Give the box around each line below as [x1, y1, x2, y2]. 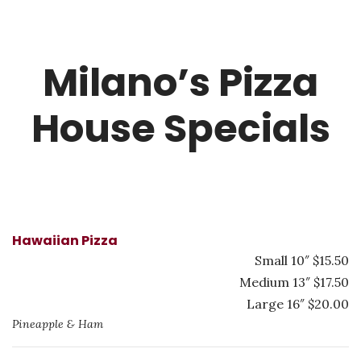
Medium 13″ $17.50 [239, 274, 349, 290]
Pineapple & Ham [12, 317, 103, 331]
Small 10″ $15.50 [255, 252, 349, 268]
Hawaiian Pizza [12, 231, 118, 250]
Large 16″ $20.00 [247, 296, 349, 312]
